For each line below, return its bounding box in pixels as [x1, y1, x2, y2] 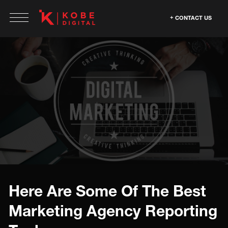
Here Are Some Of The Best [9, 182, 206, 200]
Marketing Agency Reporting [9, 202, 217, 220]
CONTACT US [175, 14, 212, 21]
